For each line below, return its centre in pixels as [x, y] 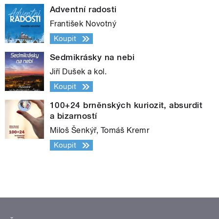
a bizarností [74, 116]
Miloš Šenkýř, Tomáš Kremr [99, 131]
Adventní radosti [83, 10]
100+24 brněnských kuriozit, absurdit [126, 105]
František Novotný [83, 24]
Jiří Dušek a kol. [78, 72]
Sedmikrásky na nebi [92, 57]
